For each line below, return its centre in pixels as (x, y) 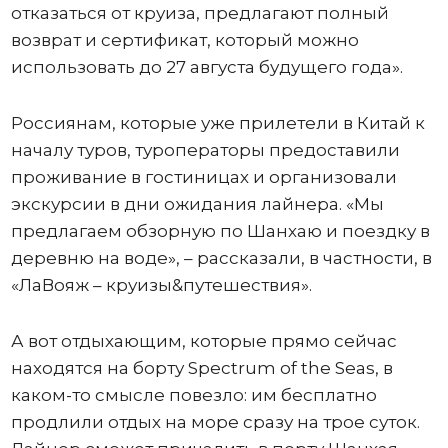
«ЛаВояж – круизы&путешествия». (161, 284)
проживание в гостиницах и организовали (203, 176)
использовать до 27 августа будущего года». (206, 66)
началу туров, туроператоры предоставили (205, 149)
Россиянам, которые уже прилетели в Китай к (217, 122)
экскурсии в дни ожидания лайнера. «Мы (197, 203)
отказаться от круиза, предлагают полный (199, 12)
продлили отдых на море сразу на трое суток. (215, 421)
